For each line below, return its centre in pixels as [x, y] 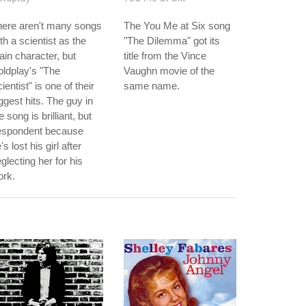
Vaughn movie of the [169, 71]
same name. [152, 86]
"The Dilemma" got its [172, 41]
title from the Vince [165, 56]
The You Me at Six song [177, 26]
